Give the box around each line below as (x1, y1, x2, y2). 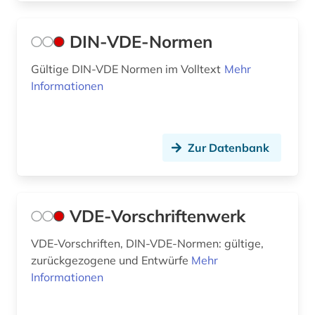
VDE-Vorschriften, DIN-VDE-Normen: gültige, (31, 236, 265, 250)
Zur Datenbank (188, 141, 269, 155)
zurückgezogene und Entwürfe (31, 253, 191, 267)
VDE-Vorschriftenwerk (70, 205, 246, 226)
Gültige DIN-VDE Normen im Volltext (31, 62, 224, 76)
